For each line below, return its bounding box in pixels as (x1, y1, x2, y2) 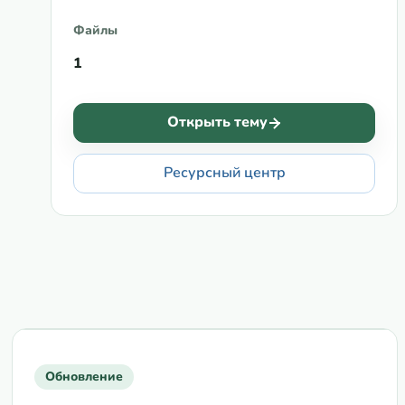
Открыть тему (166, 112, 268, 133)
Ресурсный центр (163, 163, 286, 184)
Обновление (45, 368, 124, 386)
